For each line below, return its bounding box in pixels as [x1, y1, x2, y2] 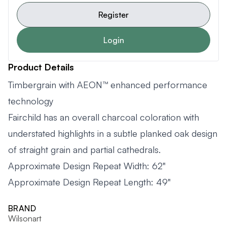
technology [8, 95, 53, 106]
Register [98, 9, 129, 20]
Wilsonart [8, 213, 42, 223]
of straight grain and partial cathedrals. [8, 143, 161, 155]
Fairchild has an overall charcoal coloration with [8, 111, 199, 123]
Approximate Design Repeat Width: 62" [8, 160, 166, 171]
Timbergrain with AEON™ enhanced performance [8, 79, 207, 90]
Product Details [8, 61, 74, 72]
